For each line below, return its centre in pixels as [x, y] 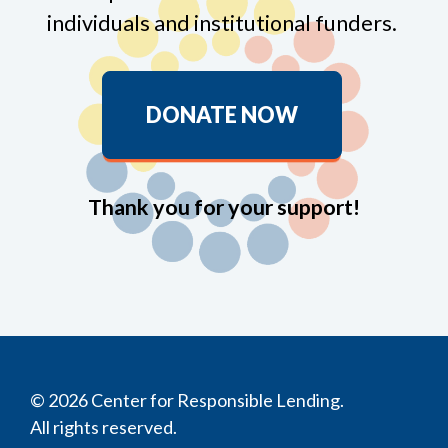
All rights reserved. [105, 427]
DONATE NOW [222, 115]
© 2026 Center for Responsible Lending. [188, 400]
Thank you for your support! [224, 207]
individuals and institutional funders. [224, 23]
